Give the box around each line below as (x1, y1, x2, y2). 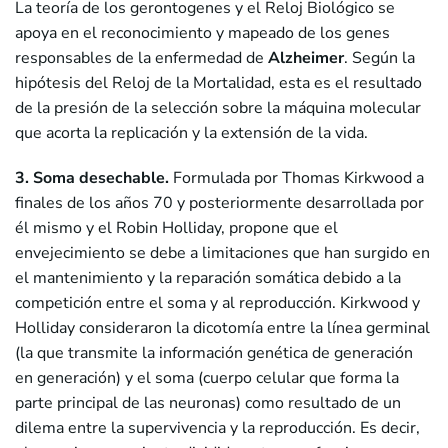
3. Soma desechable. (15, 167, 173, 190)
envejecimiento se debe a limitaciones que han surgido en (15, 242, 430, 265)
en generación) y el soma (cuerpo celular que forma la (15, 367, 399, 390)
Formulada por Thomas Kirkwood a (173, 167, 424, 190)
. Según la (344, 47, 415, 70)
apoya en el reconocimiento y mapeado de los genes (15, 22, 390, 45)
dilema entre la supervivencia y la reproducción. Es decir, (15, 417, 420, 440)
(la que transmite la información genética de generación (15, 342, 413, 365)
